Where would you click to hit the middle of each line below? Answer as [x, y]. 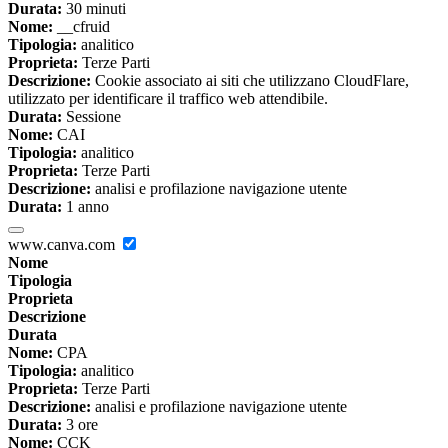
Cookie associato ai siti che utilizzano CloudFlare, [250, 81]
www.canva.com [63, 245]
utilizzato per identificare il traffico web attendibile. [168, 99]
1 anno [85, 207]
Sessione [91, 117]
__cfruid [81, 27]
